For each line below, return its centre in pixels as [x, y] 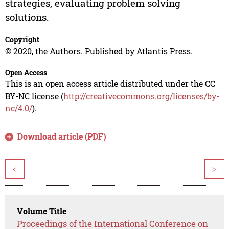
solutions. [27, 17]
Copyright [22, 40]
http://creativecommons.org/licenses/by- [141, 96]
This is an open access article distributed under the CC [110, 84]
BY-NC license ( [34, 96]
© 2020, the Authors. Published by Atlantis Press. [99, 51]
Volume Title [42, 211]
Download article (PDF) [62, 136]
